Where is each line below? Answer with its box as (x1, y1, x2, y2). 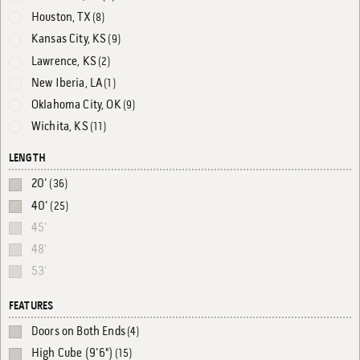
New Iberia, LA (31, 76, 103, 90)
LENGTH (9, 153, 46, 166)
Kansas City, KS (31, 33, 107, 47)
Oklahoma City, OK (31, 98, 121, 112)
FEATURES (9, 301, 54, 313)
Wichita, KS (31, 121, 88, 134)
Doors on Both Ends (31, 325, 125, 339)
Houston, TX (31, 11, 91, 25)
